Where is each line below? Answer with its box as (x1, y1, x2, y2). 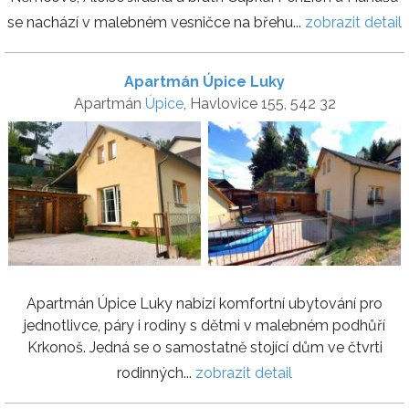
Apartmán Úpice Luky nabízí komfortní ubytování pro (26, 295, 383, 313)
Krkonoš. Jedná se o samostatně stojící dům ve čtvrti (26, 339, 383, 357)
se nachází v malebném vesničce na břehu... (7, 14, 305, 32)
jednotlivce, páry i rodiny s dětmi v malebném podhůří (24, 317, 385, 335)
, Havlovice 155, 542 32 (183, 95, 336, 113)
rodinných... (117, 364, 195, 383)
